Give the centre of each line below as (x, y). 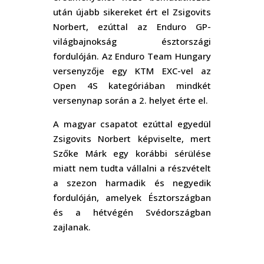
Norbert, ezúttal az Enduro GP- (132, 26)
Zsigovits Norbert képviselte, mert (132, 138)
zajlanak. (72, 227)
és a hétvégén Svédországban (132, 212)
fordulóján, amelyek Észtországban (132, 197)
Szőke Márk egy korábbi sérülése (132, 153)
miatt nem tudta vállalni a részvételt (132, 168)
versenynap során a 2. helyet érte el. (130, 100)
